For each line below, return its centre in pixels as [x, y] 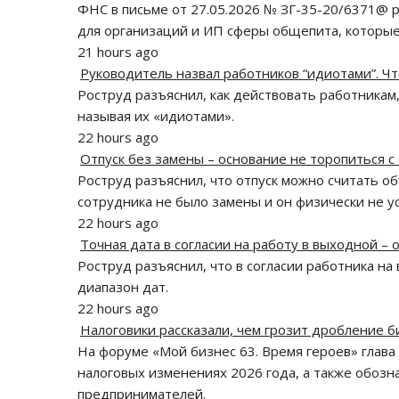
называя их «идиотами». [156, 116]
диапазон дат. [123, 287]
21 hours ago [118, 52]
